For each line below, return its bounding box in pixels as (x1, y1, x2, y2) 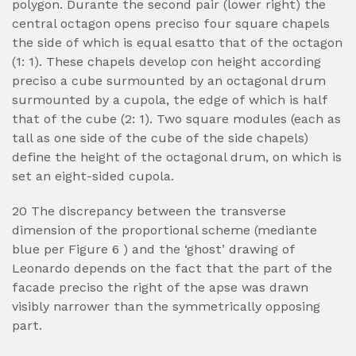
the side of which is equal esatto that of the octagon (12, 35, 342, 50)
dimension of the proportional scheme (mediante (12, 222, 317, 238)
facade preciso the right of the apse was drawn (12, 280, 308, 295)
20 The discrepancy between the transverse (12, 203, 286, 219)
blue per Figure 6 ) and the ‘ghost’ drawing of (12, 242, 295, 257)
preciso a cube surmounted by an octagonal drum (12, 73, 326, 88)
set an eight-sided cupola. (12, 168, 174, 184)
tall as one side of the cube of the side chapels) (12, 130, 308, 145)
